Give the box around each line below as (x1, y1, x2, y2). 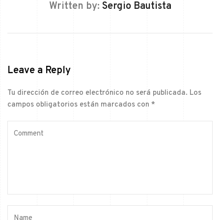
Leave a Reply (7, 64, 71, 77)
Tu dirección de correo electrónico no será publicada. (7, 88, 188, 98)
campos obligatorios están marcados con (7, 100, 151, 110)
